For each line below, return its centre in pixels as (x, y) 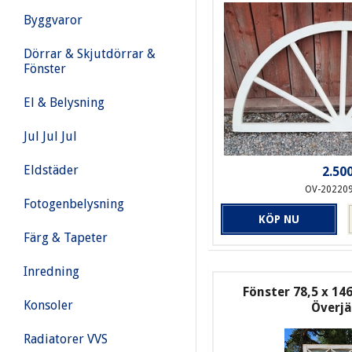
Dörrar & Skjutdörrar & (90, 54)
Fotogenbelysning (74, 204)
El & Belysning (64, 103)
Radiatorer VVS (66, 339)
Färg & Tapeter (66, 238)
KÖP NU (279, 220)
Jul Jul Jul (50, 136)
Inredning (51, 271)
